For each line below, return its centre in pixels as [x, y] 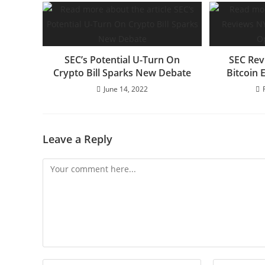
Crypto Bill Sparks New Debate [122, 72]
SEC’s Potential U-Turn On [122, 59]
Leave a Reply [77, 139]
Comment [61, 165]
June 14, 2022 [126, 89]
